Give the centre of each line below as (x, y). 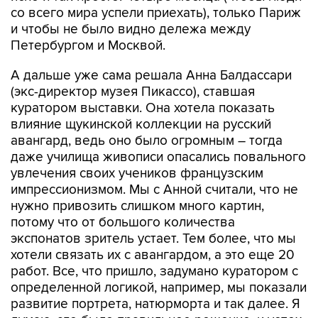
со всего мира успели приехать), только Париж (156, 13)
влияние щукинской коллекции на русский (141, 125)
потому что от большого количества (123, 223)
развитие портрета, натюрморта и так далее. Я (155, 304)
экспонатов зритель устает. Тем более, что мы (153, 239)
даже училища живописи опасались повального (158, 157)
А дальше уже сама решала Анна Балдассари (151, 76)
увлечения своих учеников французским (137, 174)
